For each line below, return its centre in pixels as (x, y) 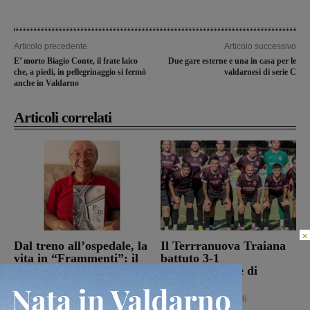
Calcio (173, 299)
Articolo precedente (51, 46)
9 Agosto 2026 (82, 299)
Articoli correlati (63, 117)
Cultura (30, 299)
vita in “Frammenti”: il (76, 258)
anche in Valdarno (46, 83)
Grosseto (184, 283)
